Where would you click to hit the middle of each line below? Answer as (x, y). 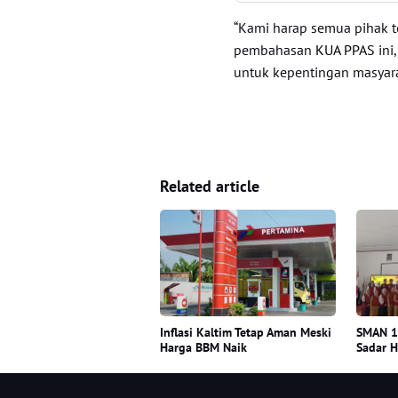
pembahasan (275, 49)
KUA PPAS (346, 49)
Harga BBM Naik (203, 347)
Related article (210, 186)
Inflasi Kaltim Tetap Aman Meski (246, 332)
